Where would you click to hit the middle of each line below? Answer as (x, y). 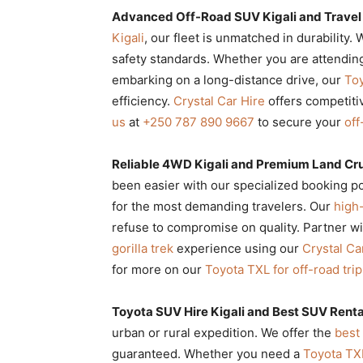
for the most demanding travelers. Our (223, 206)
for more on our (158, 269)
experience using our (238, 248)
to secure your (299, 122)
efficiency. (143, 100)
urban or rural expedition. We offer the (223, 332)
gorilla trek (143, 248)
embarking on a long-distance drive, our (228, 79)
